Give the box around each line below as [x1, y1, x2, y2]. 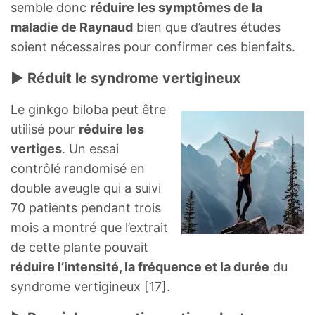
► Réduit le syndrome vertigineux [11, 69, 240, 86]
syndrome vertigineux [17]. [11, 278, 170, 294]
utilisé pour [11, 121, 79, 136]
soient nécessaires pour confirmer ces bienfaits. [11, 39, 295, 54]
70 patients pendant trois [11, 200, 161, 215]
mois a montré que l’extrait [11, 219, 168, 235]
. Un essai [62, 141, 119, 156]
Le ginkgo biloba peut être [11, 101, 166, 117]
